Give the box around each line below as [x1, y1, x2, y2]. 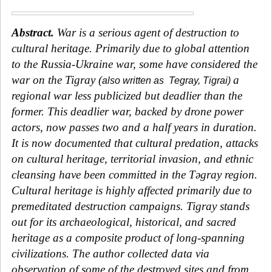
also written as [102, 75, 164, 86]
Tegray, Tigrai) [169, 75, 233, 86]
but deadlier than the [141, 89, 242, 102]
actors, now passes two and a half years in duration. [12, 120, 257, 134]
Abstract [12, 25, 51, 39]
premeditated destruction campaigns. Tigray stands [12, 199, 250, 212]
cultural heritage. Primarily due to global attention [12, 41, 250, 55]
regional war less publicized [12, 89, 141, 102]
